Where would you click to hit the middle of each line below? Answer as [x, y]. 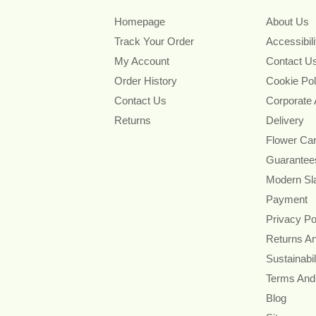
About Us [287, 21]
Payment [286, 199]
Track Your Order [154, 41]
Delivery [285, 120]
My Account [142, 61]
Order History [146, 80]
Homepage [140, 21]
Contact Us [140, 100]
